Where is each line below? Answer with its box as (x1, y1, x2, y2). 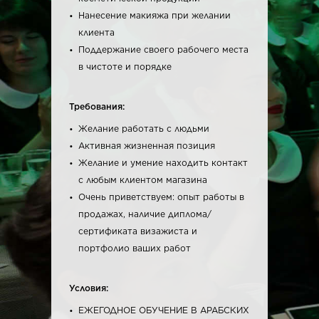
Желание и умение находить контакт (78, 157, 248, 168)
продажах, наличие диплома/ (78, 209, 211, 219)
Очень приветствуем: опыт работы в (78, 192, 244, 202)
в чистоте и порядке (78, 61, 172, 72)
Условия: (69, 283, 108, 293)
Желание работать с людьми (78, 123, 209, 134)
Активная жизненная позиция (78, 140, 215, 151)
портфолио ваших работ (78, 243, 191, 253)
